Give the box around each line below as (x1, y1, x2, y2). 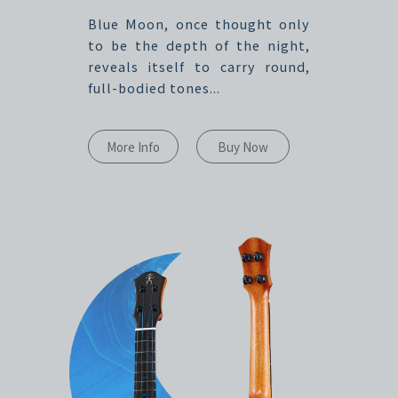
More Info (106, 137, 160, 155)
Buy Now (214, 137, 271, 155)
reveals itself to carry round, (87, 56, 311, 76)
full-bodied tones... (87, 77, 220, 97)
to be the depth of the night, (87, 35, 311, 54)
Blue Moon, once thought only (87, 13, 311, 33)
